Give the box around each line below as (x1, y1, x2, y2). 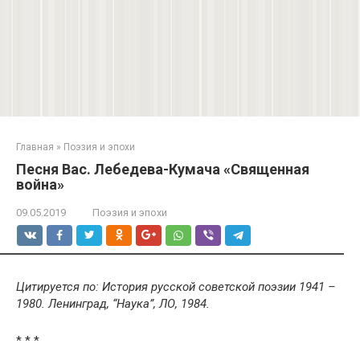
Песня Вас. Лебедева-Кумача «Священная (16, 161, 309, 178)
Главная (16, 141, 54, 153)
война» (16, 176, 64, 194)
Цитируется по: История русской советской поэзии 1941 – (16, 280, 336, 295)
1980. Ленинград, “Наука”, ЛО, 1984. (16, 297, 210, 312)
